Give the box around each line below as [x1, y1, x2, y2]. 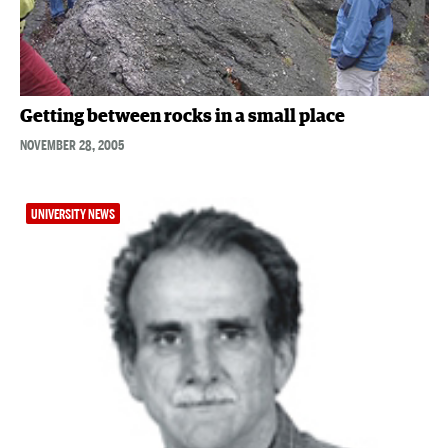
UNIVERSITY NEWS [30, 206, 115, 222]
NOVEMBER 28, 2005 [19, 135, 124, 154]
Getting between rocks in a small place [19, 107, 345, 126]
